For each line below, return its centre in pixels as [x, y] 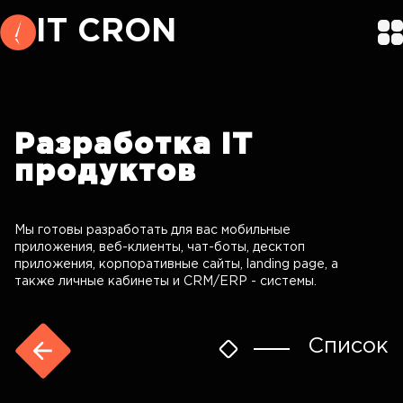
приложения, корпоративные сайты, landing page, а [176, 264]
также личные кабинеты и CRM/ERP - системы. [166, 282]
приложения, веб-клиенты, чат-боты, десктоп [160, 247]
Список [348, 346]
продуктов [106, 173]
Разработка [113, 146]
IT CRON [106, 32]
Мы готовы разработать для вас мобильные [152, 230]
